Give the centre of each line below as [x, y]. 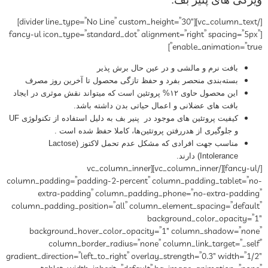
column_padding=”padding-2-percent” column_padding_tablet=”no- [134, 181]
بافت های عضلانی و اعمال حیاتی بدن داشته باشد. [156, 105]
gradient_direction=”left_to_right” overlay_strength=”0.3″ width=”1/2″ [134, 256]
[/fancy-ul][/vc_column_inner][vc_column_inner [119, 168]
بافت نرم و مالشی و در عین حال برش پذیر [167, 68]
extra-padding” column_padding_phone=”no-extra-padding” [150, 194]
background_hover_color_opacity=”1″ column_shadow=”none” [146, 231]
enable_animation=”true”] [217, 47]
